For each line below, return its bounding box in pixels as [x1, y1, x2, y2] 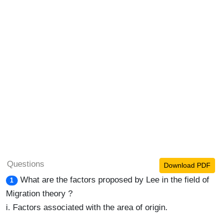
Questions [7, 159, 44, 169]
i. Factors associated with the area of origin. [6, 203, 168, 212]
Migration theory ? [6, 189, 73, 198]
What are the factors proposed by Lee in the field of [20, 175, 209, 184]
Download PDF [164, 161, 211, 169]
